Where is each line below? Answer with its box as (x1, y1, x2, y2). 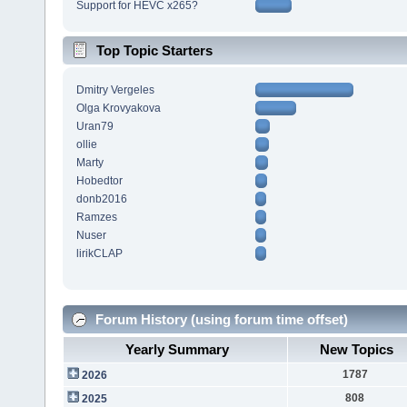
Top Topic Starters (96, 43, 213, 59)
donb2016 (75, 193, 127, 206)
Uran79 (75, 120, 114, 134)
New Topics (320, 341, 394, 357)
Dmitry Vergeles (75, 84, 154, 97)
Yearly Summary (125, 341, 230, 357)
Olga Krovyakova (75, 102, 161, 115)
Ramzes (75, 211, 117, 224)
